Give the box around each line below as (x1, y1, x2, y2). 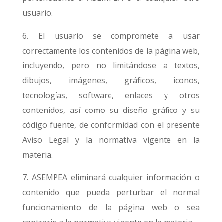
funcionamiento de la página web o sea (22, 202, 200, 213)
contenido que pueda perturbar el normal (22, 187, 200, 198)
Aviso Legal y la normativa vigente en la (22, 134, 200, 145)
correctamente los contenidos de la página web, (22, 45, 200, 56)
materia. (22, 149, 53, 160)
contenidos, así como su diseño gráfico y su (22, 105, 200, 115)
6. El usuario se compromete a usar (22, 30, 200, 41)
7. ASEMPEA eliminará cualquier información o (22, 172, 200, 183)
